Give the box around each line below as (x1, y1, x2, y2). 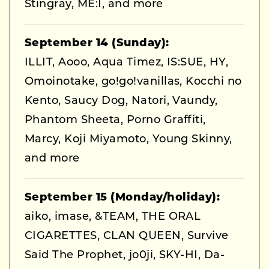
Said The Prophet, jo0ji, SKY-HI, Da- (25, 250, 225, 262)
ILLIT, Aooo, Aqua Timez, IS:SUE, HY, (25, 57, 229, 69)
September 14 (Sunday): (25, 38, 169, 50)
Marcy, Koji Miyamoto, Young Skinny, (25, 134, 232, 146)
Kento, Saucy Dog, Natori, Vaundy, (25, 95, 218, 107)
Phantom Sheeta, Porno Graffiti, (25, 115, 206, 127)
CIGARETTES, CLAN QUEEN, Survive (25, 231, 229, 243)
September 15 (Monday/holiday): (25, 192, 220, 204)
